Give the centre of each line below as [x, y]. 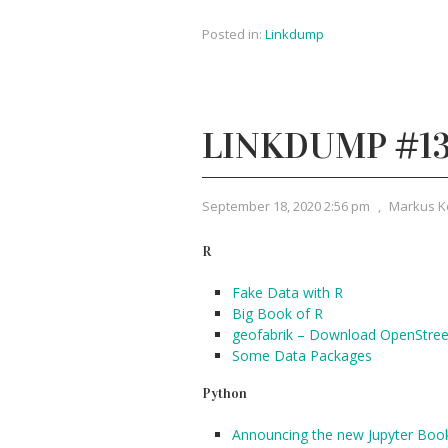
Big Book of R [277, 313]
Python [224, 393]
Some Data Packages [302, 355]
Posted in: [232, 34]
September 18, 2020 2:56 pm [286, 206]
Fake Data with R [287, 292]
